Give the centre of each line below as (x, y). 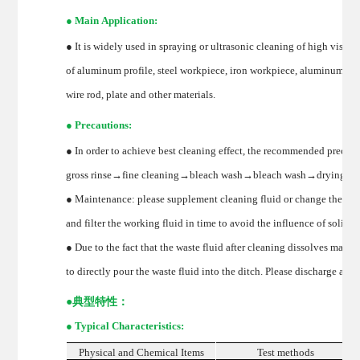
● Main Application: (112, 20)
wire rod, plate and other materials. (141, 94)
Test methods (285, 352)
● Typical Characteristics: (125, 325)
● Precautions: (100, 125)
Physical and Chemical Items (141, 352)
